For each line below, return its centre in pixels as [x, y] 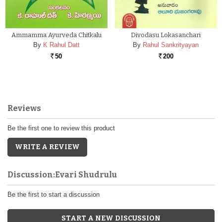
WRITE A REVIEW [47, 147]
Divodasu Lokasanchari [166, 35]
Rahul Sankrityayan [171, 45]
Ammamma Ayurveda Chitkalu [56, 35]
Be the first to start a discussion [54, 194]
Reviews [24, 108]
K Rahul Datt [61, 45]
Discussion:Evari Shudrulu [62, 175]
